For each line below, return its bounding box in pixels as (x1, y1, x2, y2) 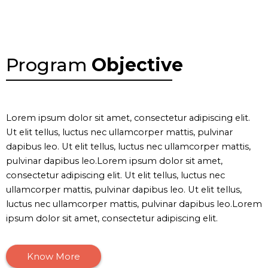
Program (6, 54, 92, 77)
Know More (27, 251, 80, 263)
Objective (92, 54, 183, 77)
